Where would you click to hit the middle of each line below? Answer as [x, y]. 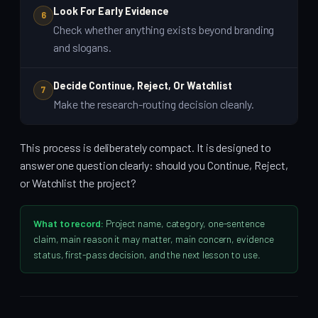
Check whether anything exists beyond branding [164, 29]
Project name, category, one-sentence [184, 224]
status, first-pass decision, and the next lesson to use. [147, 255]
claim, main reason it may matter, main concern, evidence [154, 239]
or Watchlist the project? [78, 182]
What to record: [68, 224]
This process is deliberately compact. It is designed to [146, 147]
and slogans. [83, 47]
